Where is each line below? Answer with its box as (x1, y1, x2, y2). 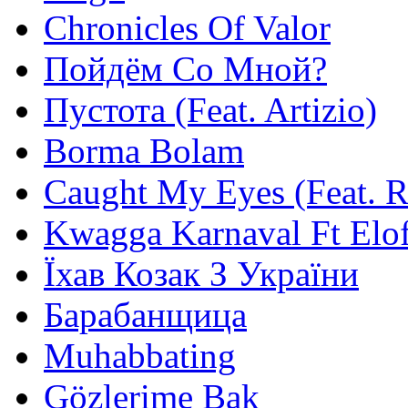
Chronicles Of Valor (44, 8, 331, 48)
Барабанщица (44, 295, 247, 335)
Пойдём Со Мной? (44, 49, 327, 89)
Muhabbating (44, 336, 236, 376)
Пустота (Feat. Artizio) (44, 90, 377, 130)
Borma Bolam (44, 131, 244, 171)
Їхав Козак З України (44, 254, 359, 294)
